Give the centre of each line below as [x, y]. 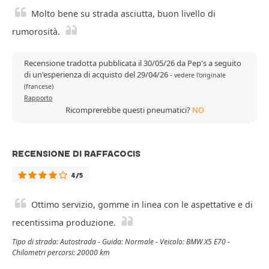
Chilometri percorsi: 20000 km [61, 253]
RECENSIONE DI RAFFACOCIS [76, 154]
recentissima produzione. [64, 223]
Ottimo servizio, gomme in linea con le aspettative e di [142, 205]
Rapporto [38, 98]
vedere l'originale [200, 75]
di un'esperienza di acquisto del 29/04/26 [97, 75]
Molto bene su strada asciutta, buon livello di [123, 14]
